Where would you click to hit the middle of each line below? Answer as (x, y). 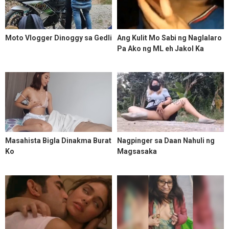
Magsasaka (137, 152)
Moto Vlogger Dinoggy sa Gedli (59, 38)
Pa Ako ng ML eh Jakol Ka (161, 48)
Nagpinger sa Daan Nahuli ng (166, 141)
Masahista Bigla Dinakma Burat (58, 141)
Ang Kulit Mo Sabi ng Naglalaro (169, 38)
